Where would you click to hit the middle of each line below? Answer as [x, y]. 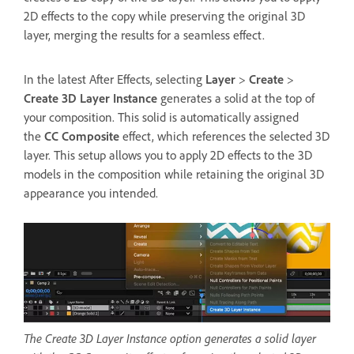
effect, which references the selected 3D [226, 136]
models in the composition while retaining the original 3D [174, 174]
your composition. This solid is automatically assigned [161, 117]
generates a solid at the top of [237, 98]
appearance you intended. [91, 193]
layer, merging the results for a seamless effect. [144, 35]
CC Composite [83, 136]
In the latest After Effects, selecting [115, 79]
